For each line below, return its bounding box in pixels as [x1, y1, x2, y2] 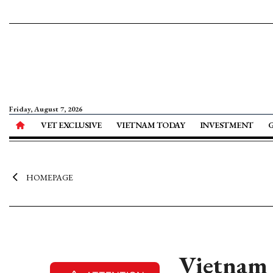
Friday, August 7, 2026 [9, 104, 82, 114]
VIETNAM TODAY [116, 119, 185, 130]
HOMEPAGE [26, 172, 73, 183]
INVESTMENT [199, 119, 253, 130]
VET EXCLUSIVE [41, 119, 102, 130]
